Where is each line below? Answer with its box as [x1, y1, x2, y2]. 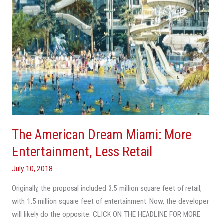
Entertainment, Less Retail [11, 144, 152, 160]
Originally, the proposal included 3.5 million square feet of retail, [11, 184, 202, 193]
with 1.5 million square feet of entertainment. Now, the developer [11, 196, 209, 206]
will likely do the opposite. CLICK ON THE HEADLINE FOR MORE [11, 209, 200, 219]
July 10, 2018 [11, 164, 53, 174]
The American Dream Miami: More [11, 126, 191, 143]
